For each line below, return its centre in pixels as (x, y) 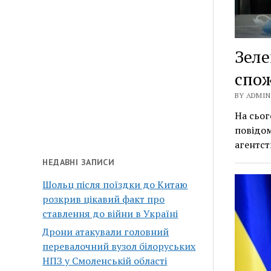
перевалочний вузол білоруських (119, 246)
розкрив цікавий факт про (104, 199)
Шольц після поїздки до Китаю (115, 184)
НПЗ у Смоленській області (105, 260)
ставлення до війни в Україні (110, 213)
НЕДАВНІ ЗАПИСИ (79, 162)
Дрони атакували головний (106, 231)
